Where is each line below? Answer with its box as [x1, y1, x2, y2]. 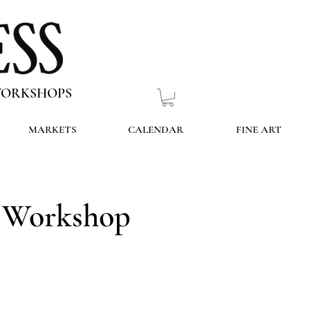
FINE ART [235, 123, 282, 136]
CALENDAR [127, 123, 183, 136]
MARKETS [28, 123, 77, 136]
